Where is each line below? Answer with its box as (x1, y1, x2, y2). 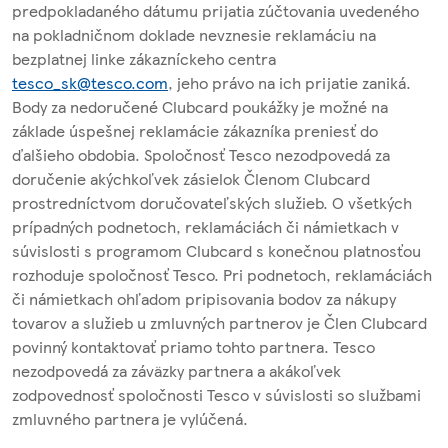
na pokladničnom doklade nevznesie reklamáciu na (12, 23, 376, 47)
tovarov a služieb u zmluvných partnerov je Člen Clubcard (12, 311, 427, 335)
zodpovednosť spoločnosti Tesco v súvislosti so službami (12, 383, 421, 407)
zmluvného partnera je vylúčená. (12, 407, 256, 431)
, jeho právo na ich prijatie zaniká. (168, 71, 411, 95)
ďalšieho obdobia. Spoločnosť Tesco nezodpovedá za (12, 143, 390, 167)
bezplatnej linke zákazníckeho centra (12, 47, 276, 71)
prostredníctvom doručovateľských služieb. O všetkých (12, 191, 412, 215)
